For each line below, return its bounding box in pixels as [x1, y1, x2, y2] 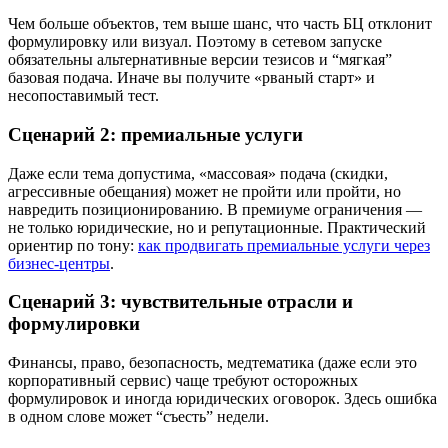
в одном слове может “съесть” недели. [8, 408, 269, 426]
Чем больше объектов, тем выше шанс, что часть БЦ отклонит [8, 15, 432, 33]
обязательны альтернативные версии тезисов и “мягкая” [8, 51, 392, 69]
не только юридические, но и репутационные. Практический [8, 218, 426, 236]
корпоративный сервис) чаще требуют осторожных [8, 372, 358, 390]
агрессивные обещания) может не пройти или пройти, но [8, 182, 401, 200]
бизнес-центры [8, 254, 110, 272]
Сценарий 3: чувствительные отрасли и [8, 291, 353, 313]
